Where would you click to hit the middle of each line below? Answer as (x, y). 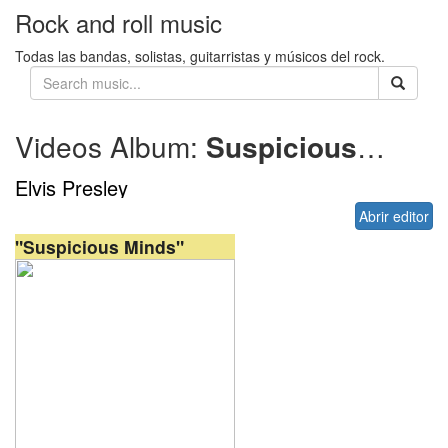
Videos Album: (106, 146)
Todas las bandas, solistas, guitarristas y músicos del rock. (200, 56)
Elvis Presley (71, 187)
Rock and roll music (118, 22)
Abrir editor (394, 216)
